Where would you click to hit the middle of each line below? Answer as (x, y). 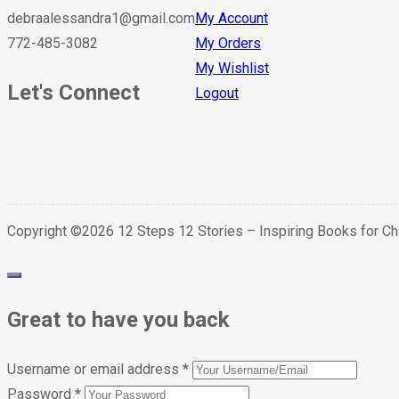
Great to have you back (118, 319)
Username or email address (95, 369)
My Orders (228, 44)
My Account (232, 19)
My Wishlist (232, 69)
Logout (217, 94)
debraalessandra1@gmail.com (101, 19)
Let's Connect (73, 92)
